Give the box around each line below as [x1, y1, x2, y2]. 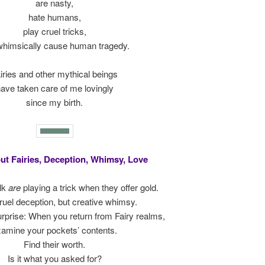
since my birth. [26, 96, 83, 109]
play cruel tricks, [22, 24, 86, 37]
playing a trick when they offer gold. [20, 181, 159, 194]
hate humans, [28, 10, 81, 23]
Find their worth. [24, 238, 85, 251]
